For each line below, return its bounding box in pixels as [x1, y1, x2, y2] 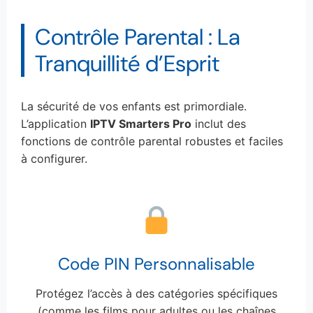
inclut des [191, 116, 246, 131]
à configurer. [21, 151, 87, 166]
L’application [21, 116, 90, 131]
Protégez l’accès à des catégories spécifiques [36, 286, 277, 300]
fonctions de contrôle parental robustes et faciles [21, 133, 283, 148]
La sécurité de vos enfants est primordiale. [21, 99, 247, 113]
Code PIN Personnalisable [58, 252, 255, 275]
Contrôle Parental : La [35, 22, 240, 52]
